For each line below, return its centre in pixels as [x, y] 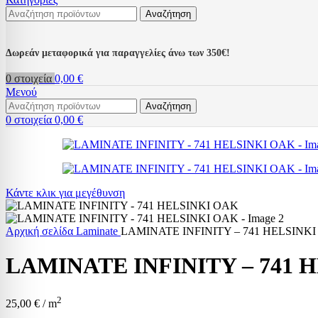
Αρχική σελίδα [41, 231]
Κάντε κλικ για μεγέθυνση [65, 192]
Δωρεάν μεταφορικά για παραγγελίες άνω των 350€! [118, 53]
